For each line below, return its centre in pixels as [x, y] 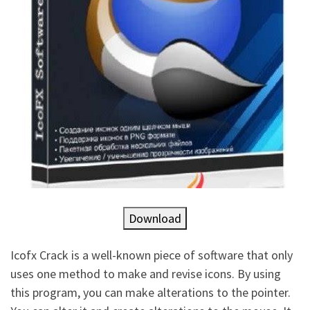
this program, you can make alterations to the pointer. [151, 292]
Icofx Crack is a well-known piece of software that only [152, 255]
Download [155, 219]
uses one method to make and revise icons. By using [146, 273]
